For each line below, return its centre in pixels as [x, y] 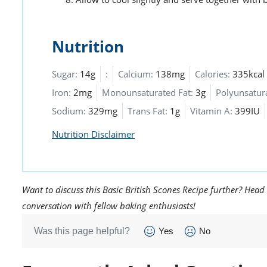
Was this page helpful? [82, 231]
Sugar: [65, 74]
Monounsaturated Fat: [148, 93]
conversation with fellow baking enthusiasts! [109, 206]
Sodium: [69, 111]
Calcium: [136, 74]
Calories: [212, 74]
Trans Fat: [148, 111]
